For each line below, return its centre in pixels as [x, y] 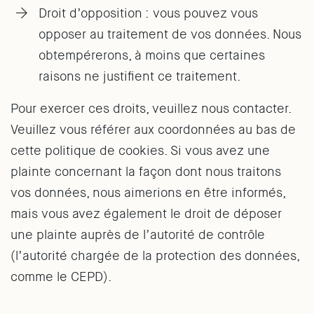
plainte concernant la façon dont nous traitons [146, 172]
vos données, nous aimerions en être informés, [148, 193]
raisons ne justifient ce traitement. [140, 76]
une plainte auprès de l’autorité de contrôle [138, 235]
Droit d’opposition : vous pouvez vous [148, 13]
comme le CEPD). [61, 277]
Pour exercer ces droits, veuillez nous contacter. [151, 109]
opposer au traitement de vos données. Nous [170, 34]
